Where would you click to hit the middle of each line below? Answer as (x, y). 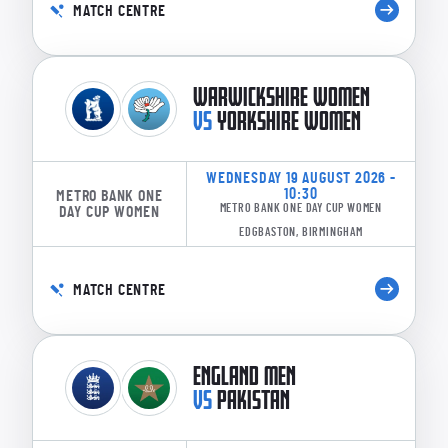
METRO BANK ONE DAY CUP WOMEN (301, 207)
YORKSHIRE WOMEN (289, 120)
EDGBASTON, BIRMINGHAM (300, 231)
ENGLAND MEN (244, 375)
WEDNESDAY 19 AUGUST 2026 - (300, 177)
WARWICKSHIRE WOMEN (281, 96)
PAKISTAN (253, 399)
